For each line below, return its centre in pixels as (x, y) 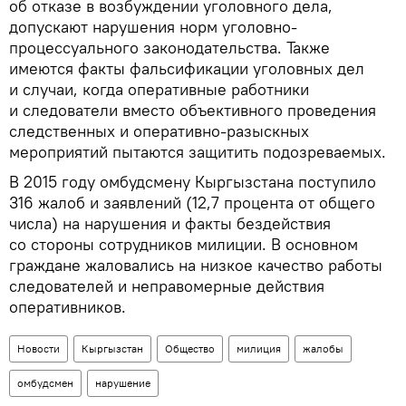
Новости (39, 348)
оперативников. (68, 306)
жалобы (323, 348)
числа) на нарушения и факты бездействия (170, 223)
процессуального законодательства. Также (169, 47)
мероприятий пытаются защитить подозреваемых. (198, 151)
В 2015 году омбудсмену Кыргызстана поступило (193, 181)
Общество (190, 348)
